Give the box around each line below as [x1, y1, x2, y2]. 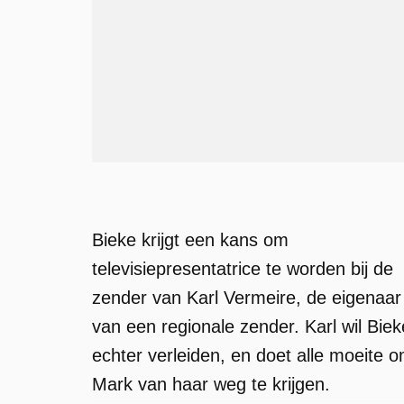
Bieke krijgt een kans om [92, 230, 289, 250]
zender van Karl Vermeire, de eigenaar [92, 288, 401, 308]
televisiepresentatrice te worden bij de [92, 259, 393, 279]
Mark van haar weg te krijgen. [92, 374, 330, 394]
